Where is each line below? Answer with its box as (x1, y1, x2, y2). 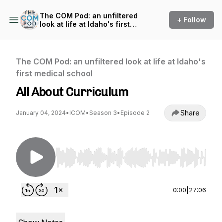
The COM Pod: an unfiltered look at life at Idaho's (16, 56, 206, 66)
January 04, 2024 (16, 109, 66, 116)
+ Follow (177, 15, 206, 24)
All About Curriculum (16, 85, 128, 99)
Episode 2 (120, 109, 150, 116)
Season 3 (89, 109, 117, 116)
